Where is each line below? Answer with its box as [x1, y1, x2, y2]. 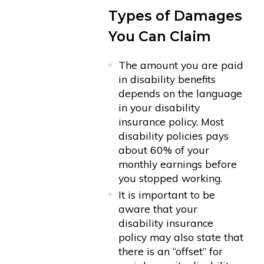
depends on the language [118, 87, 243, 100]
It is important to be [118, 187, 216, 201]
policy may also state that [118, 230, 244, 243]
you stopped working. [118, 171, 223, 185]
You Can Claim [108, 28, 211, 45]
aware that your [118, 202, 198, 215]
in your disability [118, 101, 200, 114]
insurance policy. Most [118, 115, 225, 128]
